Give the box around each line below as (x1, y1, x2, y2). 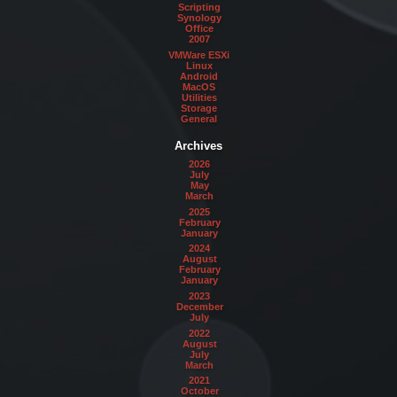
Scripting (177, 2, 221, 12)
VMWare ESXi (168, 49, 230, 60)
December (175, 300, 223, 312)
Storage (181, 102, 218, 113)
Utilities (181, 91, 217, 103)
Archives (175, 139, 222, 153)
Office (184, 23, 214, 34)
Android (180, 70, 219, 82)
